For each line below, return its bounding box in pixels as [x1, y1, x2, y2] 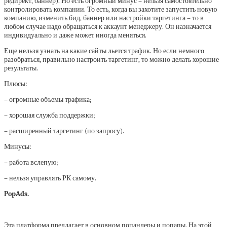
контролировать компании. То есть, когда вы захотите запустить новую [4, 5, 217, 14]
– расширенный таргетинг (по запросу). [4, 127, 124, 136]
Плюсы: [4, 80, 27, 89]
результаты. [4, 64, 38, 73]
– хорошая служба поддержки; [4, 111, 95, 120]
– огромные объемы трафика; [4, 95, 92, 104]
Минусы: [4, 142, 31, 152]
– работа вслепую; [4, 158, 58, 167]
